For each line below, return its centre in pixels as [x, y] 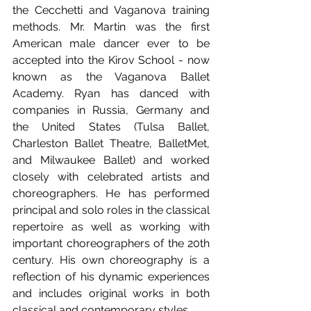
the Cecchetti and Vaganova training [111, 10]
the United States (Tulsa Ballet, [111, 127]
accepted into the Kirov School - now [111, 60]
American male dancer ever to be [111, 43]
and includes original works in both [111, 293]
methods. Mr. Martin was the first [111, 27]
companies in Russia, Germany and [111, 110]
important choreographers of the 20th [111, 243]
